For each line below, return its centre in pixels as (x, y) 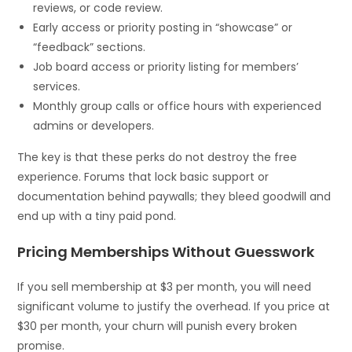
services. (57, 86)
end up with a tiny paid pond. (97, 216)
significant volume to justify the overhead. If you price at (174, 306)
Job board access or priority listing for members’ (166, 66)
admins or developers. (94, 125)
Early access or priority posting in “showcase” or (163, 27)
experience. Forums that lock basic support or (143, 176)
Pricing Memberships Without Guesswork (166, 251)
